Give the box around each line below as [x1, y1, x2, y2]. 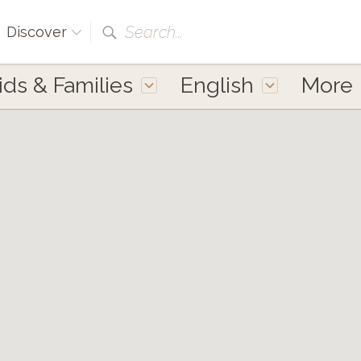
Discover [6, 23, 71, 40]
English [180, 73, 254, 98]
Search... [125, 23, 183, 42]
